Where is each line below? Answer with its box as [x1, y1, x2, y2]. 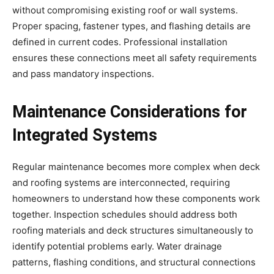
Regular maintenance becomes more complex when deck [12, 161, 260, 173]
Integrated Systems [12, 125, 157, 146]
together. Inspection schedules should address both [12, 209, 237, 221]
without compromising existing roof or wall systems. [12, 4, 238, 17]
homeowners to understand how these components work [12, 193, 260, 205]
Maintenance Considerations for [12, 102, 247, 122]
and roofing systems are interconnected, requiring [12, 177, 230, 189]
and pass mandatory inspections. [12, 68, 154, 80]
